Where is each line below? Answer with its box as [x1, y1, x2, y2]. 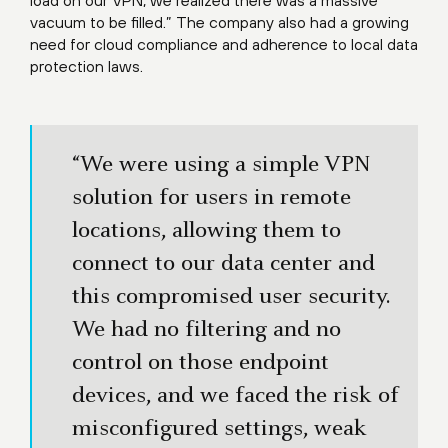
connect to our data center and [72, 252, 375, 277]
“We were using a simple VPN [72, 153, 371, 178]
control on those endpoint [72, 351, 329, 376]
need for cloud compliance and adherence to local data [30, 35, 418, 54]
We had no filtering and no [72, 318, 341, 343]
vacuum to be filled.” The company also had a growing [30, 13, 409, 32]
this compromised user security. [72, 285, 391, 310]
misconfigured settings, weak [72, 417, 367, 442]
